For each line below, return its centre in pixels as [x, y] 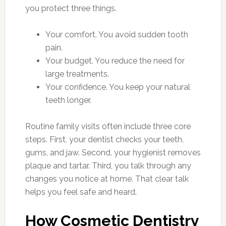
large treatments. [77, 74]
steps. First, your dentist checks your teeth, [104, 139]
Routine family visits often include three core [108, 126]
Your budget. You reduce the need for [115, 61]
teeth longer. [68, 100]
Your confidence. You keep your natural [118, 87]
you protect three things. [71, 8]
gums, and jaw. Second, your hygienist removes [113, 153]
